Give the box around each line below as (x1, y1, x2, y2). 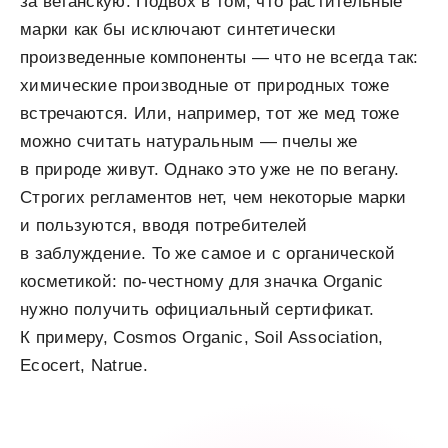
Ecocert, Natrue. (20, 356, 148, 376)
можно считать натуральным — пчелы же (20, 132, 358, 152)
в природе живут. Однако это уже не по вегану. (20, 160, 400, 180)
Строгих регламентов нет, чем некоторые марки (20, 188, 407, 208)
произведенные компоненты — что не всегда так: (20, 48, 419, 68)
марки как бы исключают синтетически (20, 20, 337, 40)
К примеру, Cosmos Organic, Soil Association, (20, 328, 384, 348)
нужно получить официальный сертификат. (20, 300, 375, 320)
